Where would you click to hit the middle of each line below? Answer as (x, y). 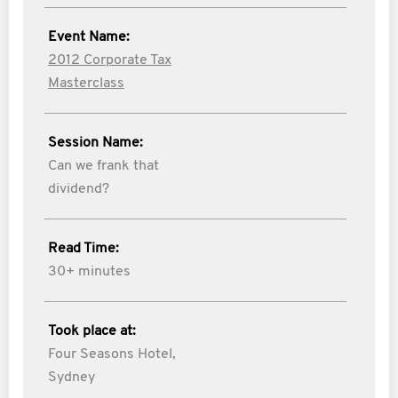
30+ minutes (89, 272)
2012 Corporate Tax (110, 60)
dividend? (79, 189)
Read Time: (84, 249)
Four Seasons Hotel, (112, 354)
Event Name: (89, 37)
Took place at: (92, 331)
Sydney (72, 378)
